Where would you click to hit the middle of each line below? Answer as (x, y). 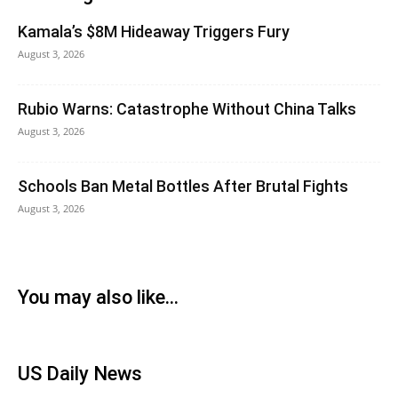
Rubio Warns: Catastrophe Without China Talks (187, 109)
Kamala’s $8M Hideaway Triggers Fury (154, 32)
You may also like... (98, 297)
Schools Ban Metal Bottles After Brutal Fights (183, 186)
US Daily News (80, 374)
